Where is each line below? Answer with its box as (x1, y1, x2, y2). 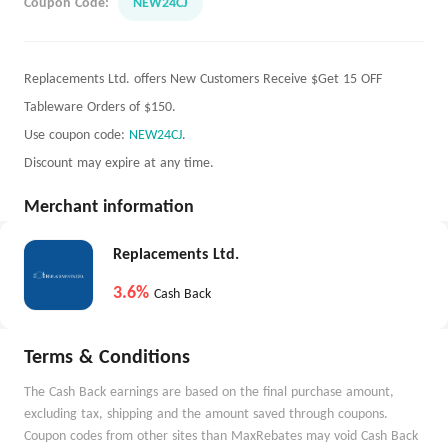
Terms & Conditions (24, 348, 190, 368)
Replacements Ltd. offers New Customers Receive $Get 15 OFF (24, 72, 382, 87)
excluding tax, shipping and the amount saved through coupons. (24, 407, 388, 422)
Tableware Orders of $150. (24, 100, 176, 115)
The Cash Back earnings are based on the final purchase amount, (24, 385, 394, 400)
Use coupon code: (24, 128, 129, 143)
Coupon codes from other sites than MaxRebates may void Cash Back (24, 429, 418, 444)
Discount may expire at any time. (24, 156, 214, 171)
